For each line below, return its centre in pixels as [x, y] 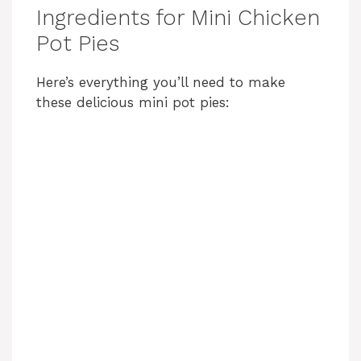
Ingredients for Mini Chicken [178, 18]
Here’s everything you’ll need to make [161, 83]
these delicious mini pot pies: [133, 103]
